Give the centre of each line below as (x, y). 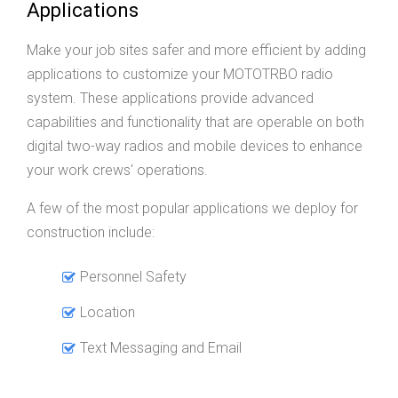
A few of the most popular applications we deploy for (192, 209)
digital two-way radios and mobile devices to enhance (195, 147)
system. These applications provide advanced (170, 99)
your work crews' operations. (117, 171)
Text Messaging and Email (161, 348)
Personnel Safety (133, 277)
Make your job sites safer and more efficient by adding (196, 51)
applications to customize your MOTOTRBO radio (180, 75)
